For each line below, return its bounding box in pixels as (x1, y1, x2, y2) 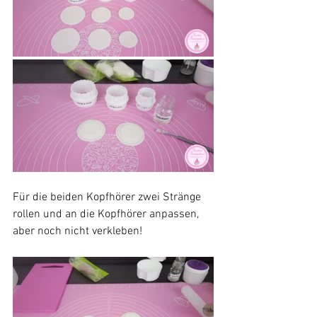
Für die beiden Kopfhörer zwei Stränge (13, 190, 204, 204)
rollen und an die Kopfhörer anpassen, (13, 207, 202, 221)
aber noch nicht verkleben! (13, 224, 142, 238)
